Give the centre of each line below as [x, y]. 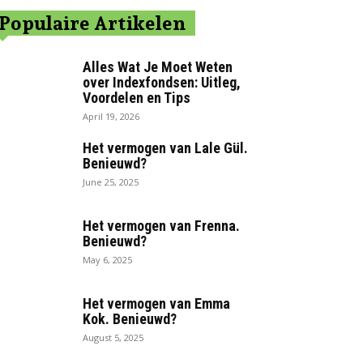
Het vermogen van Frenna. [161, 226]
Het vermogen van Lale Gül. [165, 148]
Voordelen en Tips [137, 98]
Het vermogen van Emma [156, 304]
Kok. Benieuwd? [130, 319]
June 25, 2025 [111, 182]
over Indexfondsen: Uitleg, [162, 83]
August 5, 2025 [113, 338]
